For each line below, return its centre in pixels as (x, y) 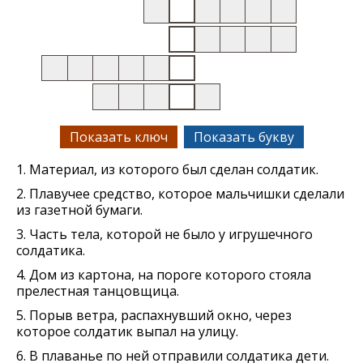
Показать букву (243, 137)
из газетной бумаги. (79, 209)
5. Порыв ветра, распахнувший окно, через (154, 315)
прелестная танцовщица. (98, 290)
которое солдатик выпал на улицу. (127, 331)
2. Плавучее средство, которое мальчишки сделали (180, 193)
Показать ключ (118, 137)
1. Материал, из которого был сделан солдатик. (167, 169)
